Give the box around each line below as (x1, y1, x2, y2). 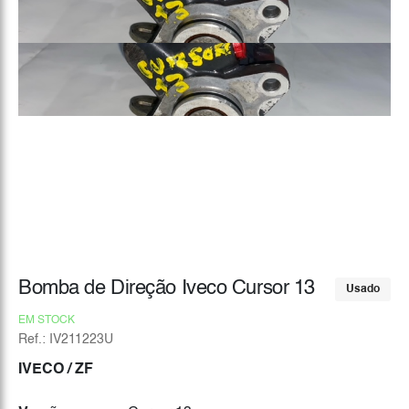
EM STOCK (18, 315, 75, 326)
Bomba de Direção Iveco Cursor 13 (18, 278, 315, 299)
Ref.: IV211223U (18, 333, 113, 346)
